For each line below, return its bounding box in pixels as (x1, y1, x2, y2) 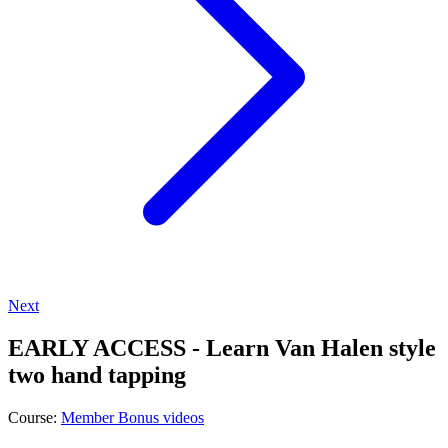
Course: (8, 408, 61, 426)
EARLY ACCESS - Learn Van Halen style (8, 334, 436, 361)
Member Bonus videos (61, 408, 204, 426)
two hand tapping (8, 361, 186, 388)
